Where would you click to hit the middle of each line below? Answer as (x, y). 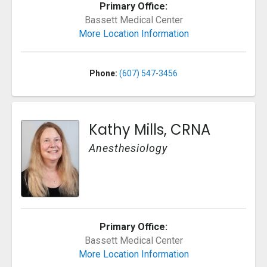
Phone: (103, 73)
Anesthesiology (128, 148)
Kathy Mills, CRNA (150, 129)
